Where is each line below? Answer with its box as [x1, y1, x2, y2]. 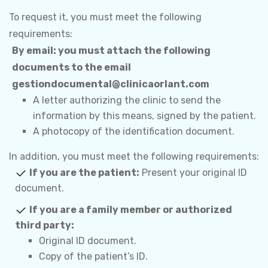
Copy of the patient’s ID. [39, 251, 148, 262]
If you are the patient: [29, 167, 139, 178]
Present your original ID [139, 167, 247, 178]
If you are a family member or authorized [29, 204, 232, 215]
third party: [15, 220, 74, 231]
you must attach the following [56, 45, 211, 56]
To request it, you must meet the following [9, 11, 202, 23]
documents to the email [12, 62, 131, 73]
